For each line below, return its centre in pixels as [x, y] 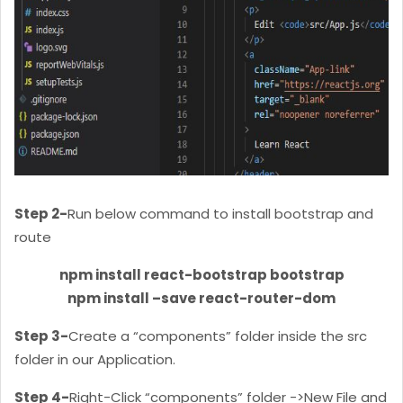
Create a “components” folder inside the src [218, 336]
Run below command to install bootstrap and [220, 214]
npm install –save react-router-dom [201, 299]
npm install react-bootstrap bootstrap [201, 275]
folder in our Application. [95, 360]
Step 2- [41, 214]
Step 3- [41, 336]
